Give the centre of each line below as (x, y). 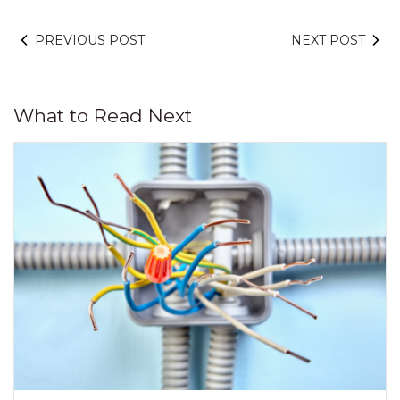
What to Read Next (103, 116)
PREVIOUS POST (90, 40)
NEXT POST (328, 40)
